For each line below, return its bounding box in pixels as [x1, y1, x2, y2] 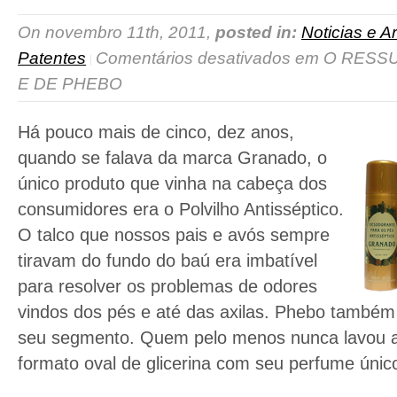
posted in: [215, 23, 297, 43]
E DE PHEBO [18, 74, 122, 94]
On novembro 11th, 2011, [18, 23, 215, 43]
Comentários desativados [96, 49, 291, 68]
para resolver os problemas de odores [18, 276, 317, 297]
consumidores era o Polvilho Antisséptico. [18, 199, 344, 220]
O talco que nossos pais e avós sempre [18, 225, 330, 245]
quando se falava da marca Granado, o [18, 148, 327, 168]
